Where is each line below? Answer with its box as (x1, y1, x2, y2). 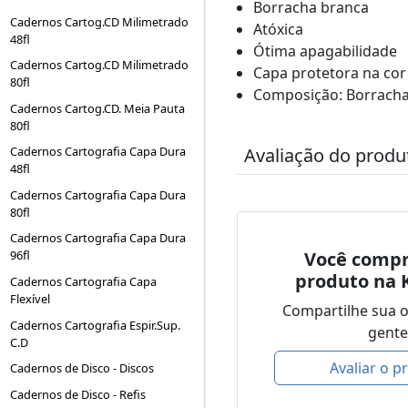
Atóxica (252, 18, 303, 39)
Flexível (10, 291, 51, 308)
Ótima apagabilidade (252, 40, 397, 61)
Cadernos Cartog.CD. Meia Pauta (10, 99, 186, 117)
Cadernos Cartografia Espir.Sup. (10, 316, 181, 333)
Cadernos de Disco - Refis (10, 385, 147, 403)
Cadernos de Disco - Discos (10, 360, 155, 377)
